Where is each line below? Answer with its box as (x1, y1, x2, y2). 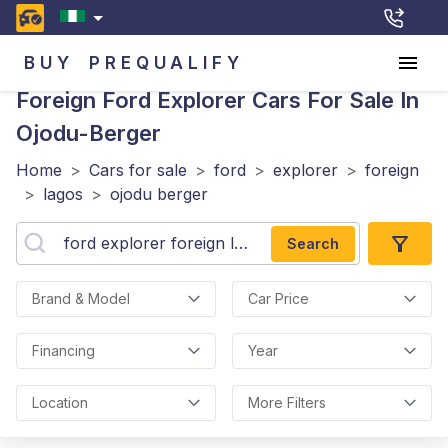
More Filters (248, 394, 326, 411)
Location (32, 394, 88, 411)
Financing (32, 342, 95, 359)
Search (287, 234, 339, 252)
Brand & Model (32, 290, 130, 307)
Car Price (248, 290, 309, 307)
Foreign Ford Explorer (16, 87, 246, 113)
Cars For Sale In (246, 87, 419, 113)
